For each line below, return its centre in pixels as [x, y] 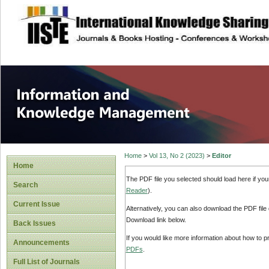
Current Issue [37, 204]
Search [26, 185]
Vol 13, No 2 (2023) [177, 156]
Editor [221, 156]
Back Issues [35, 223]
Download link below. [156, 220]
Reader [137, 190]
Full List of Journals [47, 262]
